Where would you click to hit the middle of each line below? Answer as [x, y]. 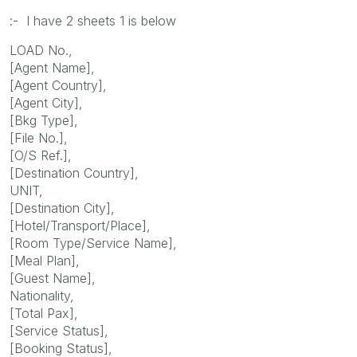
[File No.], [39, 138]
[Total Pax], [44, 314]
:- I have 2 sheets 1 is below [95, 21]
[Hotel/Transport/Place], [80, 226]
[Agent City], [46, 103]
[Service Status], [59, 331]
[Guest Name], [53, 279]
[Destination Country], [74, 173]
